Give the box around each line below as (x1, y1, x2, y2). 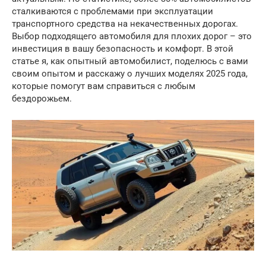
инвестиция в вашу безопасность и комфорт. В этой (12, 43, 233, 55)
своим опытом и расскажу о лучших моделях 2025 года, (12, 68, 248, 80)
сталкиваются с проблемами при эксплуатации (12, 6, 213, 17)
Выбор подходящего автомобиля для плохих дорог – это (12, 31, 252, 42)
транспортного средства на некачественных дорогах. (12, 18, 238, 30)
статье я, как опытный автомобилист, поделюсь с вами (12, 56, 248, 67)
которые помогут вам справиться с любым (12, 81, 195, 92)
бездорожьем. (12, 93, 72, 104)
